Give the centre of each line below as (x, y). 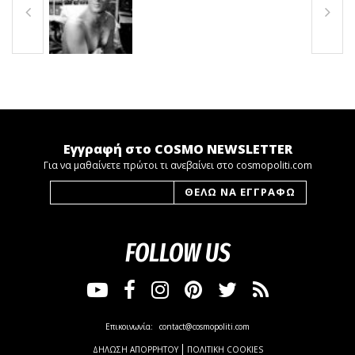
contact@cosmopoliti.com (204, 326)
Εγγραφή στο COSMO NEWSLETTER (177, 149)
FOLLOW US (177, 252)
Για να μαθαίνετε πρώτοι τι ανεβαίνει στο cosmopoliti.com (177, 165)
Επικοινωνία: (130, 326)
